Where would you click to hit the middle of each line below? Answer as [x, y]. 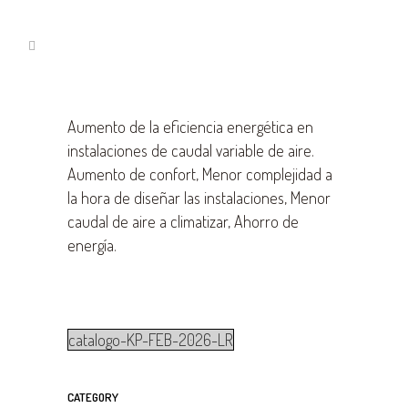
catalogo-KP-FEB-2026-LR [151, 340]
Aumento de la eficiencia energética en [190, 127]
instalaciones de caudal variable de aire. [191, 150]
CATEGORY [93, 397]
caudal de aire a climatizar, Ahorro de [183, 221]
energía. [92, 245]
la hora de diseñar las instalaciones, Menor [199, 198]
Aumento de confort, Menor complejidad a [200, 174]
